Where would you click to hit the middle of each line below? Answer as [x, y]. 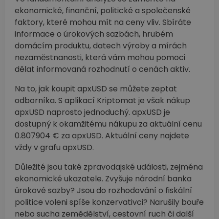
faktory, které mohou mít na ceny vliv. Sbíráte [103, 22]
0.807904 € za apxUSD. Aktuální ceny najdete [102, 135]
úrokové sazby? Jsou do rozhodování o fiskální [103, 190]
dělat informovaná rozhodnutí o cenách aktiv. [102, 69]
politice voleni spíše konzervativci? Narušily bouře [109, 202]
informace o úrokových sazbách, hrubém [94, 34]
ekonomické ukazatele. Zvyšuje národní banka [103, 178]
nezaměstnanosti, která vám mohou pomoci [100, 57]
